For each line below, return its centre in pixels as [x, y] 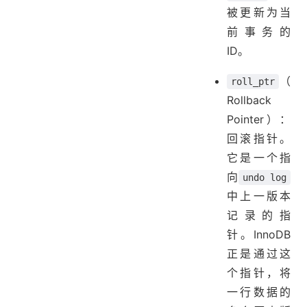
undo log [264, 178]
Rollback [249, 100]
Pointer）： [259, 120]
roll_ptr [253, 82]
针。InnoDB [259, 235]
